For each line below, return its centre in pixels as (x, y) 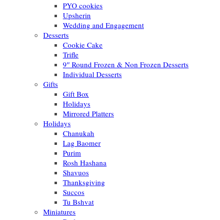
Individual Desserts (92, 74)
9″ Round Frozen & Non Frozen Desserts (126, 64)
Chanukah (79, 133)
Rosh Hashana (85, 163)
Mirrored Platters (88, 113)
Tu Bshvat (78, 202)
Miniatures (59, 212)
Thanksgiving (84, 182)
